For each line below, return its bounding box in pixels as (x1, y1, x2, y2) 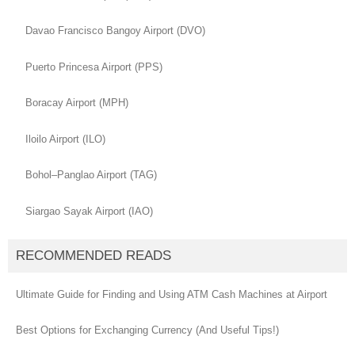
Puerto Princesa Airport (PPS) (25, 60, 162, 73)
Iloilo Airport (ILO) (25, 132, 105, 145)
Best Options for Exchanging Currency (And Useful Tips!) (16, 324, 279, 337)
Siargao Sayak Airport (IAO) (25, 204, 153, 217)
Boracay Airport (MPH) (25, 97, 128, 109)
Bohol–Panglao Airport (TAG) (25, 169, 157, 181)
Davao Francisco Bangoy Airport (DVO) (25, 25, 205, 37)
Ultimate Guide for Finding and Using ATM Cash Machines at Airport (16, 288, 327, 300)
